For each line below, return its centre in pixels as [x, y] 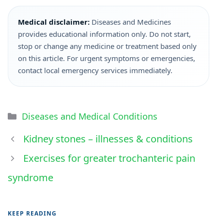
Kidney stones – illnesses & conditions [108, 139]
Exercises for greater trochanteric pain [109, 158]
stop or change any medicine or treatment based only [107, 46]
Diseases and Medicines [130, 22]
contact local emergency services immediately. [95, 70]
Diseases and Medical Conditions [89, 116]
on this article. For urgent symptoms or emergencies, [107, 58]
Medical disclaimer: [54, 22]
